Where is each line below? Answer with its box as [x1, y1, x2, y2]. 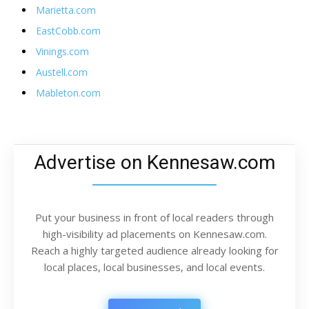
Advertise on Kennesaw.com [34, 150, 275, 174]
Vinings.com [36, 44, 89, 58]
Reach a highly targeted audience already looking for [30, 243, 279, 257]
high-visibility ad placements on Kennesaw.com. [42, 226, 267, 241]
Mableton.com [36, 86, 101, 99]
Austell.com [36, 65, 88, 79]
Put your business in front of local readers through [35, 210, 274, 224]
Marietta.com [36, 3, 96, 17]
